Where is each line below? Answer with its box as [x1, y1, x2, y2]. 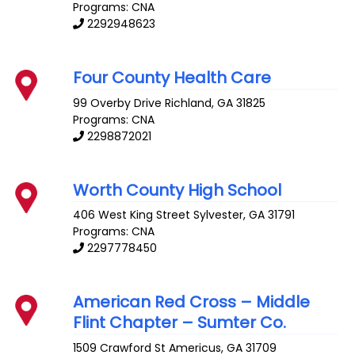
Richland [165, 94, 212, 111]
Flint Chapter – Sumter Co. [73, 311, 287, 334]
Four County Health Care [73, 66, 272, 89]
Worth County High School [73, 178, 282, 201]
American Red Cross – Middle [73, 291, 311, 314]
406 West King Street [73, 207, 191, 223]
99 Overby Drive [73, 94, 162, 111]
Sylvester [193, 207, 244, 223]
